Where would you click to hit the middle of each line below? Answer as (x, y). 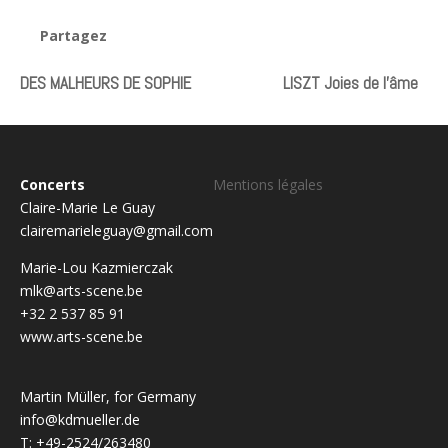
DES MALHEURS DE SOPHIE (105, 82)
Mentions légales (268, 185)
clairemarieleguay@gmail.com (116, 231)
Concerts (52, 185)
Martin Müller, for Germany (108, 397)
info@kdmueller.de (80, 420)
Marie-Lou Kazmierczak (96, 268)
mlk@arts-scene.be (81, 291)
